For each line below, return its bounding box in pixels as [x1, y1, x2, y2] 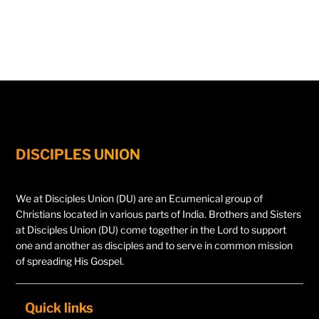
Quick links [25, 300, 94, 317]
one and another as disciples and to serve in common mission [16, 239, 293, 251]
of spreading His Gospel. [16, 254, 125, 267]
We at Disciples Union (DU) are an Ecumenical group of [16, 192, 263, 204]
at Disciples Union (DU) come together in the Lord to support [16, 223, 287, 236]
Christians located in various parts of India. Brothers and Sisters [16, 207, 302, 220]
